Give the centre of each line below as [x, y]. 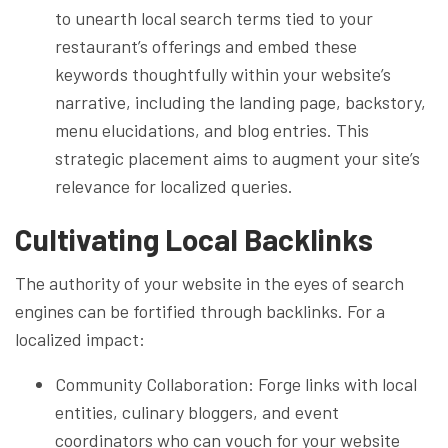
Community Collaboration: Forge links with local [236, 383]
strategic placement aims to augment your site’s [237, 157]
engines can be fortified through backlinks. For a [200, 310]
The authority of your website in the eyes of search [209, 282]
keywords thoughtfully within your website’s [223, 73]
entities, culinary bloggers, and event [197, 411]
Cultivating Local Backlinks [194, 238]
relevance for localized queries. [174, 185]
